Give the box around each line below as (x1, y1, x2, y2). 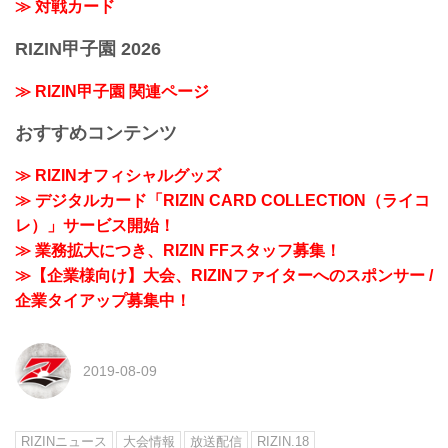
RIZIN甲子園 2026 (15, 39, 161, 59)
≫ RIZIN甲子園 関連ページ (15, 82, 209, 100)
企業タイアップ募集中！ (15, 291, 191, 309)
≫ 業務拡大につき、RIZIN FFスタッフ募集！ (15, 241, 341, 259)
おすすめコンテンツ (15, 123, 177, 144)
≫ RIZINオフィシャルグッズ (15, 166, 221, 184)
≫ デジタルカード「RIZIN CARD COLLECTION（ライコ (15, 191, 430, 209)
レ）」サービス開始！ (15, 216, 175, 234)
